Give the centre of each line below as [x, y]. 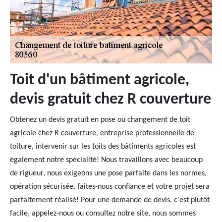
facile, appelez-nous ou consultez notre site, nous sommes [103, 214]
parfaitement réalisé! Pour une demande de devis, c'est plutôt [110, 200]
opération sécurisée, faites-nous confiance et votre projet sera [110, 187]
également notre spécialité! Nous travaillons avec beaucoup [106, 160]
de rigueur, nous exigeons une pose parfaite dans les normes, [108, 173]
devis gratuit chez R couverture [111, 100]
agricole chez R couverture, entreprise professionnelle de [102, 133]
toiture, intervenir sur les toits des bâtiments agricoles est [103, 147]
